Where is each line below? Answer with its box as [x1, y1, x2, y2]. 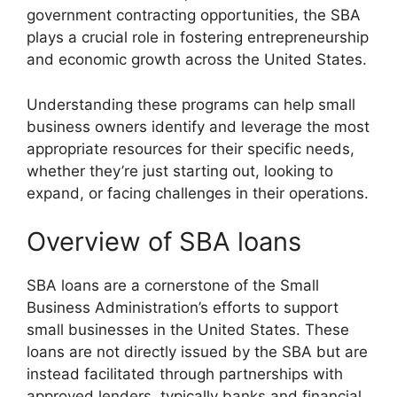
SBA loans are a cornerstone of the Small [27, 276, 319, 295]
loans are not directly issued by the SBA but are [27, 343, 368, 362]
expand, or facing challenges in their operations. [27, 183, 369, 202]
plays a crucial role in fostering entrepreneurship [27, 28, 369, 47]
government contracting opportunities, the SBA [27, 6, 361, 25]
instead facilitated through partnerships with [27, 365, 343, 384]
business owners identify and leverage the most [27, 117, 370, 136]
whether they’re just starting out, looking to [27, 161, 333, 180]
